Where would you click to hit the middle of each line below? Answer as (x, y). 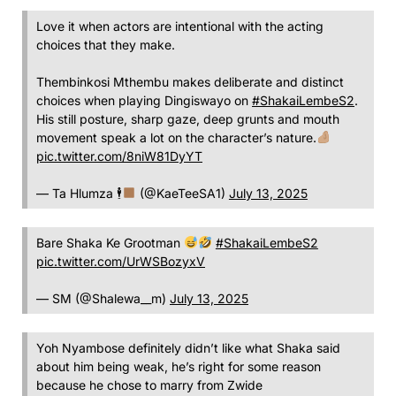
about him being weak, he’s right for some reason (179, 366)
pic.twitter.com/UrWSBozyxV (121, 261)
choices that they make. (106, 44)
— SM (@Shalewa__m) (103, 298)
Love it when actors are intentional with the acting (180, 26)
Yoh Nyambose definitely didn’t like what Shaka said (188, 347)
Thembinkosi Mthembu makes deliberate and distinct (190, 81)
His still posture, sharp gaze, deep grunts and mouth (188, 118)
